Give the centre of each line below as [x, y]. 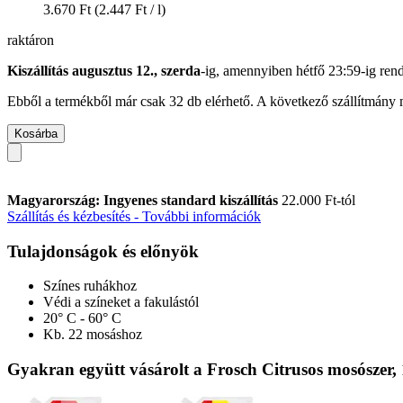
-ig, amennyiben [248, 70]
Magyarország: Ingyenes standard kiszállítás [144, 200]
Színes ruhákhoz [90, 286]
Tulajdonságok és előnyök [103, 251]
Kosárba [36, 133]
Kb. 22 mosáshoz [93, 335]
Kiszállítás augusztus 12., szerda [104, 70]
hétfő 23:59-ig [336, 70]
